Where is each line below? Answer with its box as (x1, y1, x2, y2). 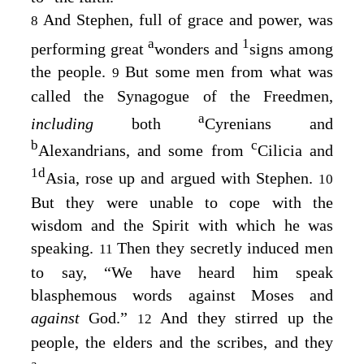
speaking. (31, 239, 99, 258)
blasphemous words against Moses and (31, 286, 333, 305)
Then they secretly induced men (117, 239, 334, 258)
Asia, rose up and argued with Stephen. (45, 169, 318, 188)
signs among (249, 40, 334, 58)
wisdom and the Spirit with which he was (31, 216, 333, 235)
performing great (31, 40, 149, 58)
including (31, 114, 132, 132)
